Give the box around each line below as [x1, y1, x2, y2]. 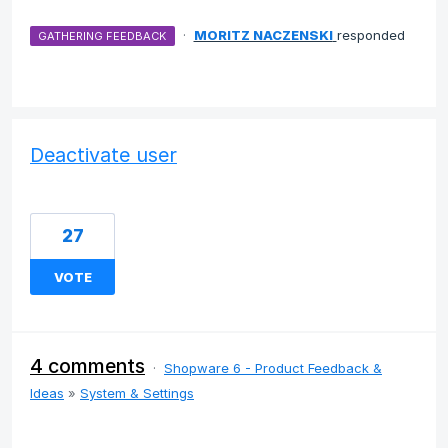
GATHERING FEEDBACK [38, 28, 167, 43]
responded [336, 26, 405, 43]
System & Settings [80, 384, 194, 401]
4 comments [30, 353, 145, 378]
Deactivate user [30, 142, 177, 167]
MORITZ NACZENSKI [193, 26, 333, 43]
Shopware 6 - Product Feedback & [164, 359, 382, 376]
